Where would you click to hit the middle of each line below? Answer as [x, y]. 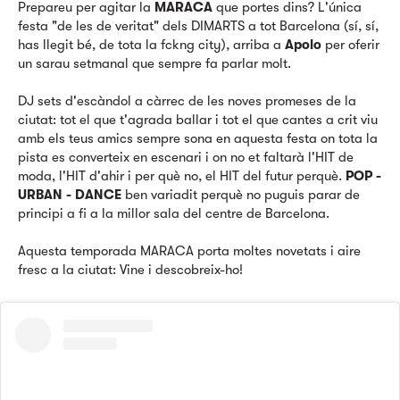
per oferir [350, 45]
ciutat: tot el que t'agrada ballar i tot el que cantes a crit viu [198, 120]
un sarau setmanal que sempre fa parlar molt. [154, 63]
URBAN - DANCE [70, 195]
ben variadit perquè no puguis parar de [241, 195]
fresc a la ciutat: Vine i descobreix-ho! [130, 270]
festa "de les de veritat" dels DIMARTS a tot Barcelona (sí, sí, [198, 26]
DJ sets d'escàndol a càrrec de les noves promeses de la [187, 101]
